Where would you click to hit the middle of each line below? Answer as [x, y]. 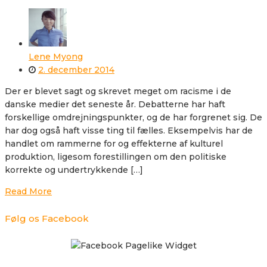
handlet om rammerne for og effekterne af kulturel [114, 143]
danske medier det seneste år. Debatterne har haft [115, 104]
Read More [28, 191]
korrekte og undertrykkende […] [74, 170]
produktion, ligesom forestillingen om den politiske [116, 156]
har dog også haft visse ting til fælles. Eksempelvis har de [129, 130]
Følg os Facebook [47, 218]
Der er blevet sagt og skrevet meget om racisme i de [118, 91]
